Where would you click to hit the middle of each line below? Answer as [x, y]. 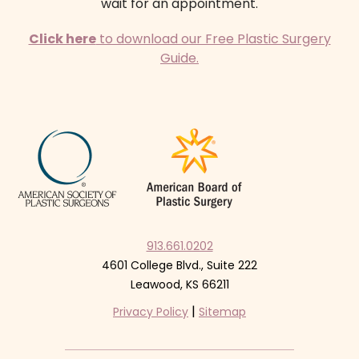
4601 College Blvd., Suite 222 [179, 266]
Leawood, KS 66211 [179, 285]
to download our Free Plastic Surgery [213, 39]
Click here [62, 39]
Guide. [179, 58]
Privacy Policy [151, 312]
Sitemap [222, 312]
